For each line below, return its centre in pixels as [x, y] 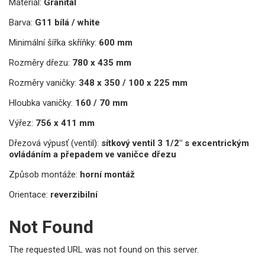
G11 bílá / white [67, 22]
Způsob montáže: [43, 174]
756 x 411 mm [65, 123]
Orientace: [28, 194]
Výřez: [21, 123]
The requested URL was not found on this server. [104, 249]
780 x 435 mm [102, 62]
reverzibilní [74, 194]
